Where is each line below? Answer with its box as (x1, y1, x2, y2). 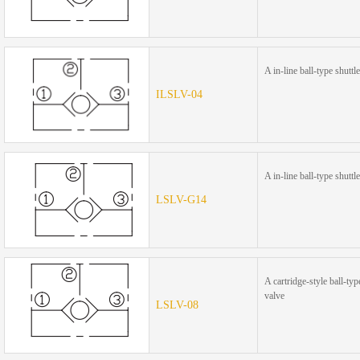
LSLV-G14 (156, 194, 207, 206)
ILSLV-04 (156, 88, 202, 100)
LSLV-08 (156, 299, 198, 311)
